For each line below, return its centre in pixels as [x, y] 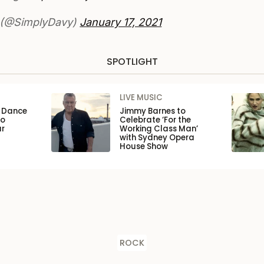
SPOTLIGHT [132, 62]
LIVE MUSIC [141, 98]
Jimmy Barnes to [152, 111]
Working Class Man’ [159, 129]
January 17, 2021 [121, 22]
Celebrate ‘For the [155, 120]
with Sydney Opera [157, 138]
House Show [143, 147]
